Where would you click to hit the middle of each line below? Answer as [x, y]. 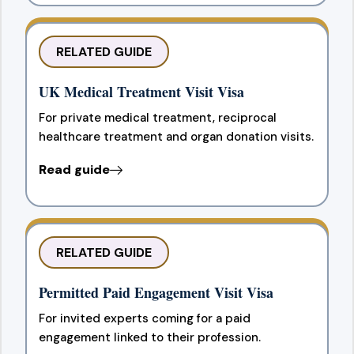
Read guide [74, 169]
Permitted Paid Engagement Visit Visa [156, 292]
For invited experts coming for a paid [145, 318]
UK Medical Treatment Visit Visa [141, 91]
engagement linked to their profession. [150, 337]
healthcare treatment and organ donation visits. [176, 136]
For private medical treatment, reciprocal [158, 117]
